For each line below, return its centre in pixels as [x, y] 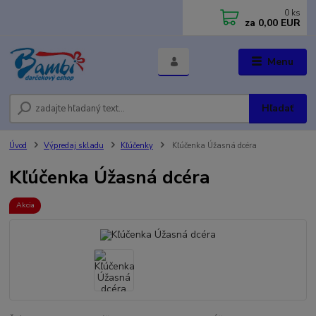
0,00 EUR [278, 23]
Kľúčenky [136, 146]
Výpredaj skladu [74, 146]
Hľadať [278, 109]
